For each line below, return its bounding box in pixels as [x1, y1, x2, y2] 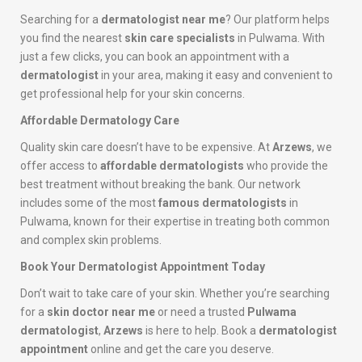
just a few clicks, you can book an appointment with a [20, 50, 289, 64]
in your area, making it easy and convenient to [99, 69, 333, 82]
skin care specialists [124, 32, 235, 45]
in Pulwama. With [235, 32, 325, 45]
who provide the [244, 159, 328, 173]
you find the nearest [20, 32, 124, 45]
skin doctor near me [47, 305, 155, 319]
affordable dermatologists [100, 159, 244, 173]
